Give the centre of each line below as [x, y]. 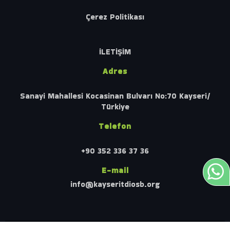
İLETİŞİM [115, 51]
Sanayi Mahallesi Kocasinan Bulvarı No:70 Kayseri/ [115, 95]
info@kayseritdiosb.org [115, 184]
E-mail [115, 170]
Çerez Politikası [115, 16]
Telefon [115, 126]
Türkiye [115, 106]
